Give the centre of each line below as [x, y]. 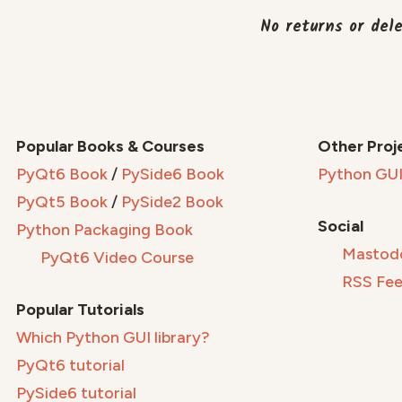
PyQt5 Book [62, 202]
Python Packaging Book [105, 230]
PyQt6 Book [62, 175]
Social [341, 227]
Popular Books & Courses [110, 147]
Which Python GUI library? [113, 338]
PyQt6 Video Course [115, 258]
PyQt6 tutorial [70, 366]
